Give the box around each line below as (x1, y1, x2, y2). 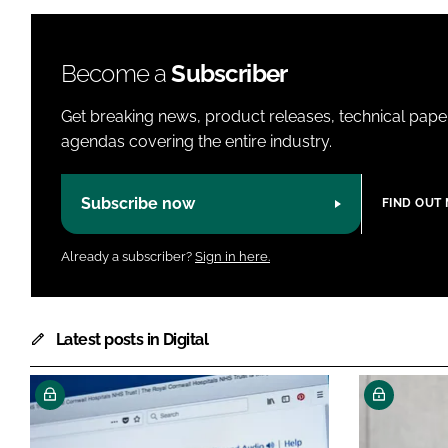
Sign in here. (195, 249, 270, 265)
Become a (61, 58, 172, 88)
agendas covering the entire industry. (61, 131, 332, 151)
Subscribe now (81, 194, 195, 214)
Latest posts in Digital (56, 330, 209, 350)
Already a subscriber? (61, 249, 195, 265)
